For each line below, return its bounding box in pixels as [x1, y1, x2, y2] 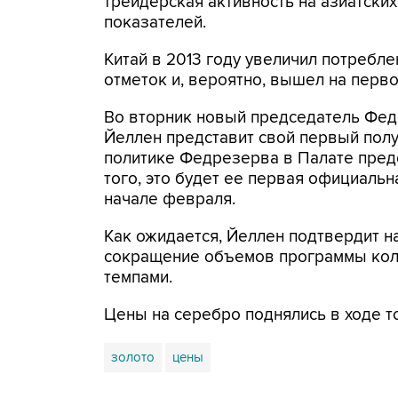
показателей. [104, 12, 206, 33]
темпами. [104, 267, 172, 288]
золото [111, 349, 155, 365]
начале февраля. [104, 189, 235, 210]
